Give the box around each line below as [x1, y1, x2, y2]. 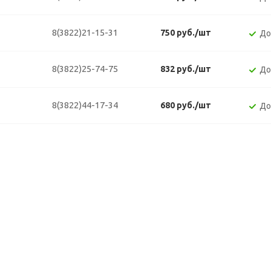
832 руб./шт [160, 64, 211, 74]
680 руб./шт [160, 100, 211, 110]
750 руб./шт [160, 28, 211, 38]
